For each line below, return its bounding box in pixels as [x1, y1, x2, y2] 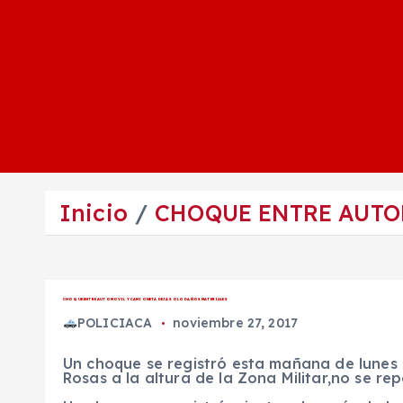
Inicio [59, 199, 128, 228]
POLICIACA [76, 314, 153, 331]
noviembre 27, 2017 [173, 314, 299, 331]
